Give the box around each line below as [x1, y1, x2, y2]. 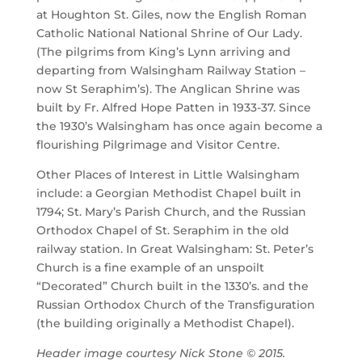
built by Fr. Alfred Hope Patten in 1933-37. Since [36, 100, 311, 115]
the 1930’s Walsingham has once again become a [36, 119, 322, 133]
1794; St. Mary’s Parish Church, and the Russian [36, 204, 306, 219]
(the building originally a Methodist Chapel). [36, 316, 294, 330]
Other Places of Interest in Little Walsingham [36, 167, 300, 182]
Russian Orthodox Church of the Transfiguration [36, 297, 315, 312]
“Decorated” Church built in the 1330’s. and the [36, 279, 309, 293]
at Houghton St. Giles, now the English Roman [36, 7, 307, 22]
